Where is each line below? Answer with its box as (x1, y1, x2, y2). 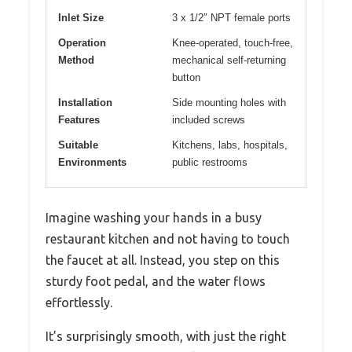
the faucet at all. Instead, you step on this (46, 252, 280, 267)
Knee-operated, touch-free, (172, 36, 293, 49)
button (172, 71, 200, 83)
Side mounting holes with (172, 96, 286, 108)
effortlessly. (46, 295, 112, 310)
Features (58, 113, 100, 126)
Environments (58, 156, 126, 168)
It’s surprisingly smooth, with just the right (46, 328, 286, 343)
